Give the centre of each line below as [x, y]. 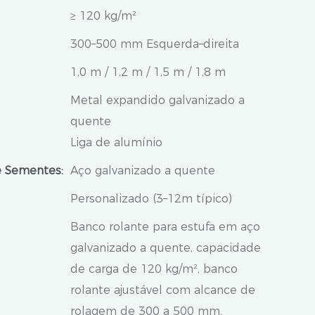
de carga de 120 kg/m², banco [154, 269]
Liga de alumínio [116, 142]
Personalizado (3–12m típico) [151, 199]
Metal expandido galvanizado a [157, 100]
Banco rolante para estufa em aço [165, 227]
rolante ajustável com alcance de [163, 290]
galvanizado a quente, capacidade [166, 248]
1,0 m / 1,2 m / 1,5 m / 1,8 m [148, 72]
